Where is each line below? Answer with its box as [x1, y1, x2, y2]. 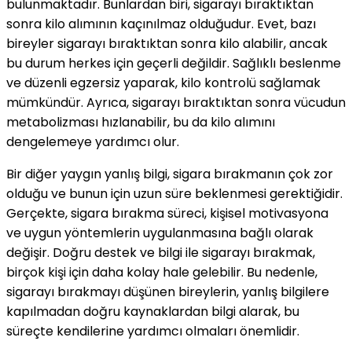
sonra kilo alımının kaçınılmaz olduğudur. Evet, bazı [6, 15, 316, 34]
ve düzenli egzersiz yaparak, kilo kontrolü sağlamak [6, 74, 321, 93]
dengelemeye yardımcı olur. [6, 133, 179, 152]
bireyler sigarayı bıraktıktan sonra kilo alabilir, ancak [6, 35, 328, 53]
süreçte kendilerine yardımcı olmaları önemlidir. [6, 322, 299, 341]
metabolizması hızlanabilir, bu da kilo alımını [6, 113, 275, 132]
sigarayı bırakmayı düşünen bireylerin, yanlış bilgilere [6, 283, 329, 302]
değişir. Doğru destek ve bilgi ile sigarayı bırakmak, [6, 244, 315, 262]
